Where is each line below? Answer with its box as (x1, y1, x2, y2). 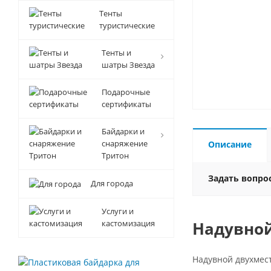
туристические (99, 20, 155, 31)
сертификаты (102, 99, 151, 109)
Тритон (102, 150, 129, 161)
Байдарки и (102, 126, 145, 137)
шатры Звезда (102, 59, 155, 70)
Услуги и (102, 206, 134, 217)
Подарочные (102, 87, 150, 97)
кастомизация (102, 218, 155, 229)
